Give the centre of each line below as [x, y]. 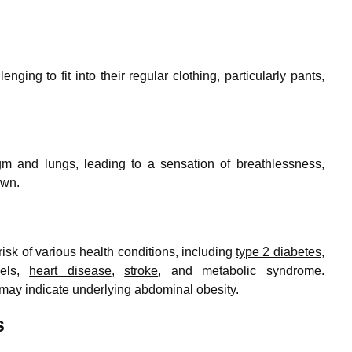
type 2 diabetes [279, 251]
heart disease [70, 270]
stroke [141, 270]
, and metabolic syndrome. [241, 270]
